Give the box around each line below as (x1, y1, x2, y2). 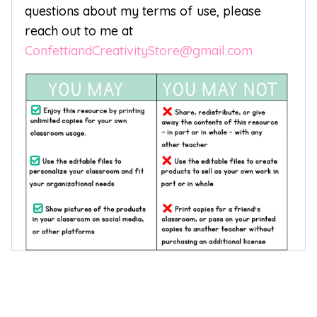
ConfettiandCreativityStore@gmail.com (25, 42, 253, 59)
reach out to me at (25, 22, 133, 39)
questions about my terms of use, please (25, 2, 261, 19)
